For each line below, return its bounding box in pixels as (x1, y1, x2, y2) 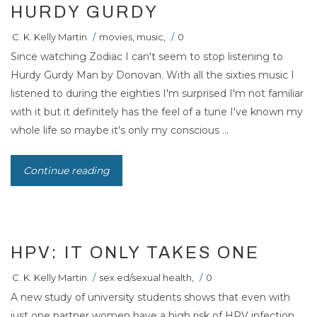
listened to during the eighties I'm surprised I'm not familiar (11, 87, 304, 100)
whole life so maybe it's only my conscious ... (11, 124, 229, 137)
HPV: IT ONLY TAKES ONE (11, 243, 260, 263)
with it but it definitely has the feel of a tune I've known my (11, 105, 303, 119)
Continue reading (23, 164, 110, 178)
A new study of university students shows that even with (11, 291, 290, 304)
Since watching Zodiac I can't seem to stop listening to (11, 50, 283, 64)
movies (99, 31, 132, 43)
